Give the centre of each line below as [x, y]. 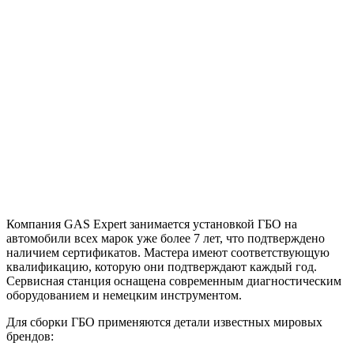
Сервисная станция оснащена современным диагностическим [174, 281]
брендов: [30, 336]
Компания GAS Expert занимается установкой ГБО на [152, 224]
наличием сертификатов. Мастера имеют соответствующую [168, 252]
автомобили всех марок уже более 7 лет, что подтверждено [166, 238]
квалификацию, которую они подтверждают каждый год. [162, 266]
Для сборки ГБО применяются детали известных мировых [164, 322]
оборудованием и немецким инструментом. [124, 295]
